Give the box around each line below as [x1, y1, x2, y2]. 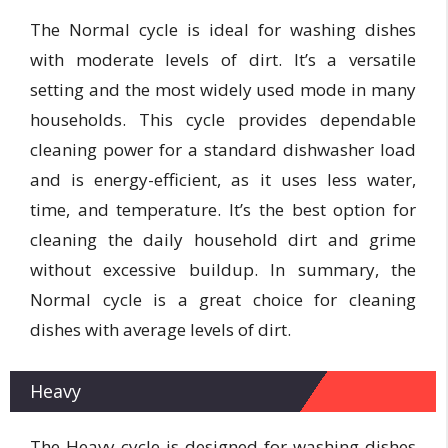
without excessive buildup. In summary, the [30, 258, 416, 281]
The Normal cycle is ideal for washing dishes [30, 18, 416, 41]
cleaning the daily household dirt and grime [30, 228, 416, 251]
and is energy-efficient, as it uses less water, [30, 168, 416, 191]
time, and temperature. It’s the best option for [30, 198, 416, 221]
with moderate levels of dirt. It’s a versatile [30, 48, 416, 71]
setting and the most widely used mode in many [30, 78, 416, 101]
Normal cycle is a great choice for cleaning [30, 288, 416, 311]
